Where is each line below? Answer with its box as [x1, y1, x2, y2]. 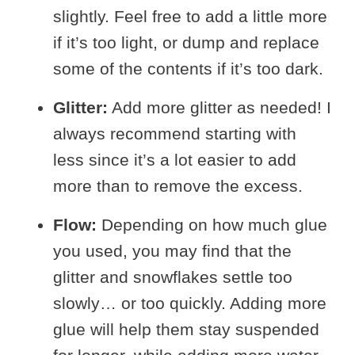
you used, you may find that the [52, 241, 292, 260]
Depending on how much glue [96, 215, 327, 234]
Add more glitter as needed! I [107, 97, 331, 116]
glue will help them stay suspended [52, 319, 319, 338]
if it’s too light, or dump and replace [52, 33, 319, 52]
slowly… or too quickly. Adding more [52, 293, 326, 312]
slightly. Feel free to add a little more [52, 7, 327, 25]
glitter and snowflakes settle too [52, 267, 292, 286]
